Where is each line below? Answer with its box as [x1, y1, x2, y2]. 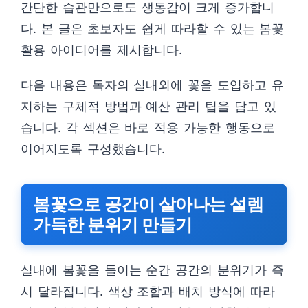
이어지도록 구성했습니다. [21, 142, 165, 156]
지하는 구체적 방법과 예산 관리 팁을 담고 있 [21, 99, 276, 113]
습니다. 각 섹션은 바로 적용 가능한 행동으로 [21, 120, 275, 135]
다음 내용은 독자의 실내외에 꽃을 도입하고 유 [21, 78, 284, 92]
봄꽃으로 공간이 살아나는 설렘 [33, 194, 263, 214]
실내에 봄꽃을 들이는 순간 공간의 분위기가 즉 [21, 263, 284, 277]
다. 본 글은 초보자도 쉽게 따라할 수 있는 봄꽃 [21, 21, 285, 36]
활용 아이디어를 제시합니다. [21, 43, 182, 57]
